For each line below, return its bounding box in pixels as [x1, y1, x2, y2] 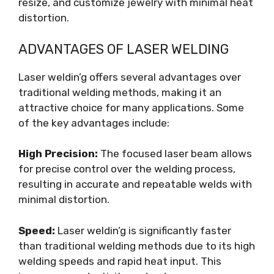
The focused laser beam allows [98, 147, 252, 160]
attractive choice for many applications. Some [18, 101, 244, 114]
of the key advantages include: [18, 116, 169, 129]
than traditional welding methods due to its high [18, 239, 255, 252]
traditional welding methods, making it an [18, 86, 221, 98]
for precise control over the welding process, [18, 163, 235, 175]
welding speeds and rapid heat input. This [18, 254, 221, 267]
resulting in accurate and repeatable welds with [18, 178, 252, 190]
